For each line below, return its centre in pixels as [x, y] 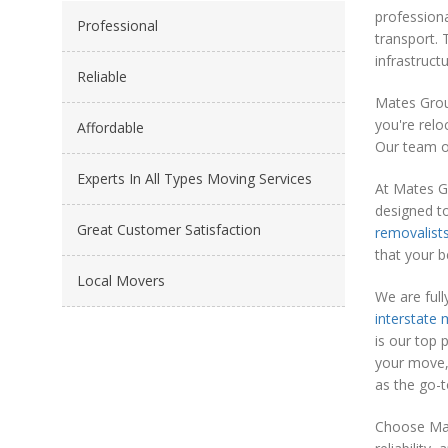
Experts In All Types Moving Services [194, 179]
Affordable [110, 128]
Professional [117, 26]
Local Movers [121, 281]
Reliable [102, 77]
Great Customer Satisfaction [169, 230]
